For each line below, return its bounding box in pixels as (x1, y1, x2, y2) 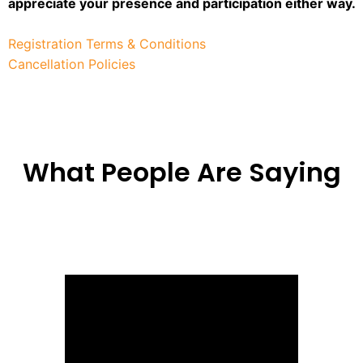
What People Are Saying (22, 153, 341, 190)
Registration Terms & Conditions (8, 35, 206, 52)
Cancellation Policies (8, 55, 135, 72)
